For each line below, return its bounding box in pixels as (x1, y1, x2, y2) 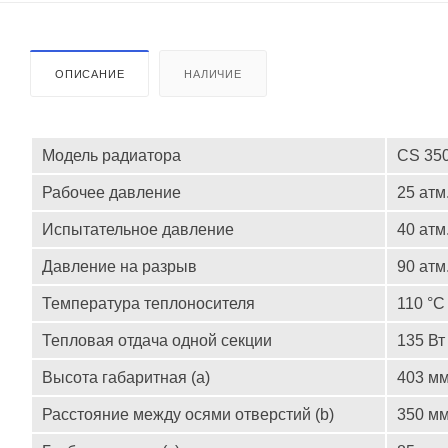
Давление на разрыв (42, 258, 197, 276)
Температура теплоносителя (42, 295, 255, 313)
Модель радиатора (42, 147, 181, 165)
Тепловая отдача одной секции (42, 332, 272, 350)
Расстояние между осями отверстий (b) (42, 406, 334, 424)
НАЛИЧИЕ (184, 68, 242, 81)
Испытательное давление (42, 221, 234, 239)
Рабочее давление (42, 184, 181, 202)
